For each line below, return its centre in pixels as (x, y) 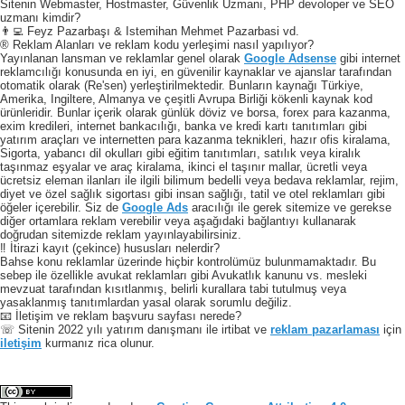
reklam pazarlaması (325, 329)
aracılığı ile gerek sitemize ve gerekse (290, 207)
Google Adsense (290, 58)
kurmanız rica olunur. (98, 343)
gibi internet (368, 58)
